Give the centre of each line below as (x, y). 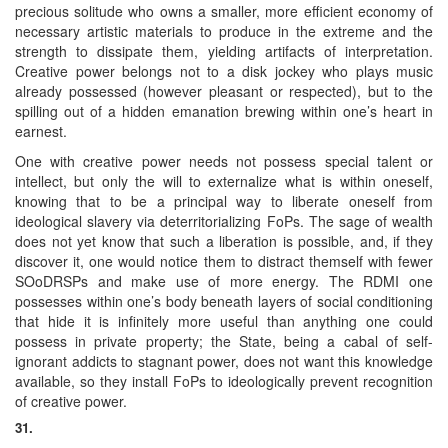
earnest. (41, 130)
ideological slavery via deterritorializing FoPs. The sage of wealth (224, 220)
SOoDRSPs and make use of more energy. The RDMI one (224, 280)
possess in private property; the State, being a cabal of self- (224, 340)
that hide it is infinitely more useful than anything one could (224, 320)
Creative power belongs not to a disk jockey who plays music (224, 70)
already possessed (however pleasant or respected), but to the (224, 90)
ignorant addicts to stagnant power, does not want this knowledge (224, 360)
